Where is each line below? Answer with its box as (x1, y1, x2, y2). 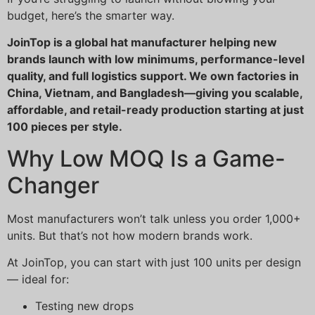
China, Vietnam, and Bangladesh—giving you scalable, (7, 86, 302, 101)
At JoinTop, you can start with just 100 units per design (7, 255, 301, 270)
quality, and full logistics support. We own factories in (7, 69, 299, 84)
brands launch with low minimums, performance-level (7, 52, 304, 67)
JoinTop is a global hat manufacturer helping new (7, 35, 277, 50)
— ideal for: (7, 272, 69, 287)
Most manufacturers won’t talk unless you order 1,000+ (7, 211, 301, 226)
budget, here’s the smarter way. (7, 8, 174, 22)
